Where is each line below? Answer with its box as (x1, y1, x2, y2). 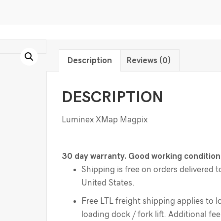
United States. (81, 179, 135, 187)
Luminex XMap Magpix (62, 115, 148, 124)
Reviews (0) (127, 56, 171, 65)
